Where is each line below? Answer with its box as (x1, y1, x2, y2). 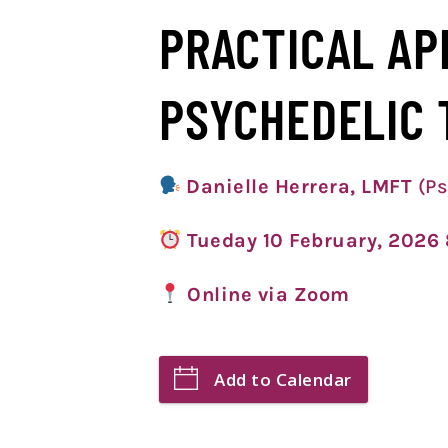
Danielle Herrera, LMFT (186, 175, 418, 198)
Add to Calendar (214, 368, 352, 391)
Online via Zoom (187, 283, 350, 306)
